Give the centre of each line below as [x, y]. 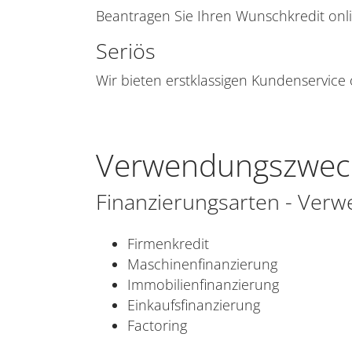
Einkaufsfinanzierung [194, 305]
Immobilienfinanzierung [203, 284]
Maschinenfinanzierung [202, 264]
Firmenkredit [168, 244]
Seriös [126, 51]
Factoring [157, 325]
